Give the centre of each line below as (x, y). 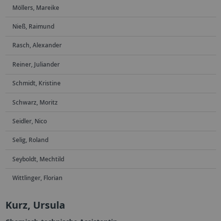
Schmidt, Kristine (36, 83)
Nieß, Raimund (33, 27)
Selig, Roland (30, 140)
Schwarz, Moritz (35, 102)
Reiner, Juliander (36, 64)
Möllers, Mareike (36, 7)
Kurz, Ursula (35, 205)
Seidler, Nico (29, 121)
